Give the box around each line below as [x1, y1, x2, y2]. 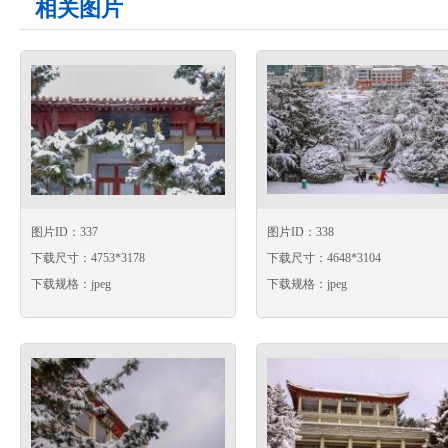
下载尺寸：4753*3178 [31, 251, 145, 265]
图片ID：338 [267, 225, 334, 239]
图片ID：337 [31, 225, 98, 239]
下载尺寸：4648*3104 [267, 251, 381, 265]
